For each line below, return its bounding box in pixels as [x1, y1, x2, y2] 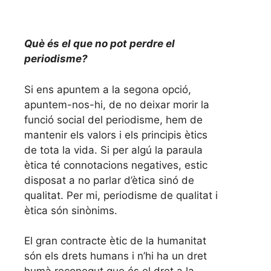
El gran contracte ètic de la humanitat [24, 235, 206, 247]
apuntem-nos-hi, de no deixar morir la [24, 98, 209, 111]
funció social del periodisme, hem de [24, 113, 203, 126]
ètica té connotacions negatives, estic [24, 158, 207, 171]
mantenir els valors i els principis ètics [24, 128, 207, 141]
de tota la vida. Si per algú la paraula [24, 143, 203, 156]
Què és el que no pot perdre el [24, 38, 175, 50]
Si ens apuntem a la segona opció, [24, 83, 191, 96]
